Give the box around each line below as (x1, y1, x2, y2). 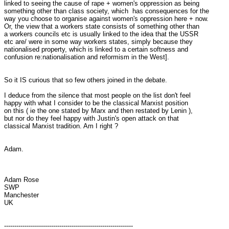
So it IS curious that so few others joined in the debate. (4, 76, 167, 84)
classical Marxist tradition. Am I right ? (4, 122, 118, 130)
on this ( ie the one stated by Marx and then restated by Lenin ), (4, 107, 193, 114)
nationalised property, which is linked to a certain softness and (4, 45, 188, 53)
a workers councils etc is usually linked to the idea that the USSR (4, 30, 198, 38)
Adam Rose (4, 176, 39, 184)
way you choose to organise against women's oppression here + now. (4, 15, 209, 22)
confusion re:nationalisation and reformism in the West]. (4, 53, 169, 61)
